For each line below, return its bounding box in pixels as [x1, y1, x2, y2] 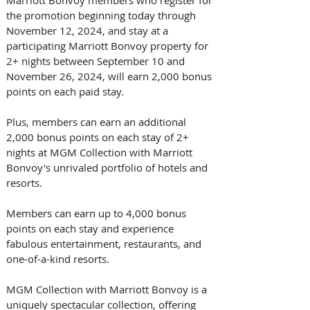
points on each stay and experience [6, 221, 176, 235]
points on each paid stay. [6, 84, 127, 98]
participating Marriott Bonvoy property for [6, 38, 211, 53]
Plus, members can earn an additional [6, 114, 189, 129]
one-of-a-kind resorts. [6, 251, 109, 266]
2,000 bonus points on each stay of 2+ [6, 129, 192, 144]
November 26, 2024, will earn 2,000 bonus [6, 69, 215, 83]
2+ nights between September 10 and [6, 53, 188, 68]
